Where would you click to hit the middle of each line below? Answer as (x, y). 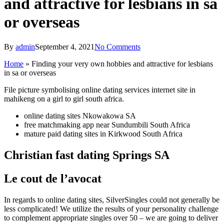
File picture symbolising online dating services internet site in (100, 89)
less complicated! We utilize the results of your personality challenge (111, 208)
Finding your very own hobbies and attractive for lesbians (122, 63)
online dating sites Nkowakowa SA (80, 115)
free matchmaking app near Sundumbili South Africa (107, 124)
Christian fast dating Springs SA (87, 155)
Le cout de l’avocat (53, 178)
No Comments (117, 46)
